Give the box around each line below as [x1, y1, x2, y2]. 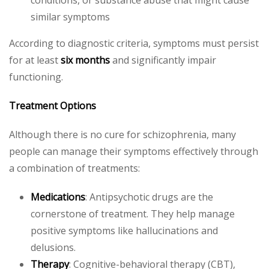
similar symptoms [31, 10, 110, 23]
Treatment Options [9, 98, 96, 112]
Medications [31, 190, 85, 204]
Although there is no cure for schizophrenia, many [9, 127, 236, 141]
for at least [9, 53, 61, 67]
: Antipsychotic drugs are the [85, 190, 213, 204]
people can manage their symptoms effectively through [9, 144, 258, 158]
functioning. [9, 70, 63, 83]
